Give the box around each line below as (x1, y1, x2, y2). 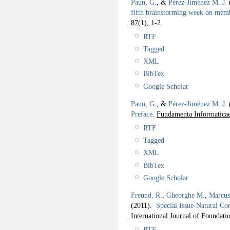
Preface (131, 110, 152, 119)
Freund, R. (131, 191, 162, 200)
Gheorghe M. (166, 191, 205, 200)
